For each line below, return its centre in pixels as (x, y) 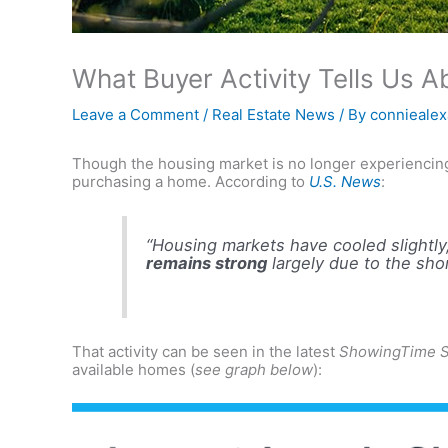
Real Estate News (273, 115)
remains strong (207, 262)
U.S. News (345, 182)
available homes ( (133, 369)
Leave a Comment (135, 115)
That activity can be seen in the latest (205, 351)
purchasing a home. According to (190, 182)
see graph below (254, 369)
